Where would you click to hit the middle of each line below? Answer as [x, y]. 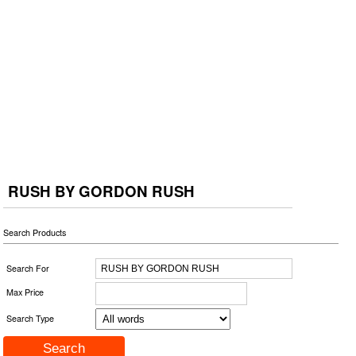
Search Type [31, 318]
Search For [28, 268]
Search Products [35, 232]
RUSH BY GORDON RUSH [102, 191]
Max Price [25, 292]
